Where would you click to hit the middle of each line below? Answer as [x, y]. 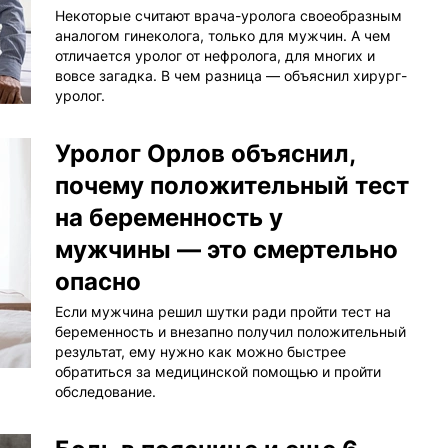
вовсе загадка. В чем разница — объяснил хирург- [231, 76]
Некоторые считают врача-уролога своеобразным [228, 16]
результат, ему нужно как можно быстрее [200, 352]
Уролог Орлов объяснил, [205, 154]
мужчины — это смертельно [226, 250]
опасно [98, 282]
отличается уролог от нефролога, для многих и [215, 56]
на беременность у [169, 218]
